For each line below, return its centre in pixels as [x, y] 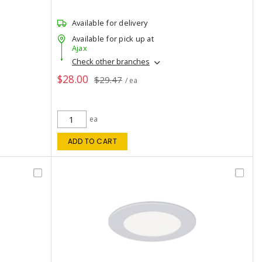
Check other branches [111, 62]
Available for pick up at [113, 39]
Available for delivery [110, 23]
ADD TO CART [92, 141]
